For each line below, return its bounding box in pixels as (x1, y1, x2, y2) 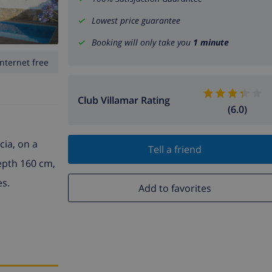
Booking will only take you (92, 36, 193, 49)
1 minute (193, 36, 229, 49)
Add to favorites (138, 181, 211, 195)
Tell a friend (148, 143, 202, 157)
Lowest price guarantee (92, 15, 180, 27)
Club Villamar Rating (78, 93, 170, 107)
